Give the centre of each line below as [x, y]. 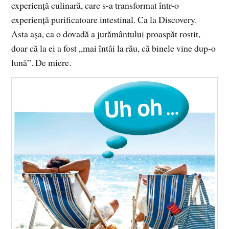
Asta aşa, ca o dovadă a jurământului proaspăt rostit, [106, 34]
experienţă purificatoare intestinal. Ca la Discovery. [104, 20]
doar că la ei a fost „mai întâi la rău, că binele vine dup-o [114, 48]
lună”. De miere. [41, 63]
